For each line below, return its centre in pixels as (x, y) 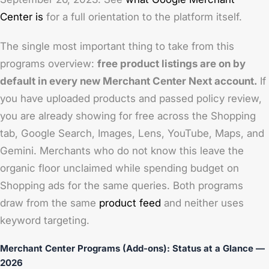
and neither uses (202, 203)
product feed (130, 203)
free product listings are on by (171, 64)
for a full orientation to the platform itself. (143, 17)
